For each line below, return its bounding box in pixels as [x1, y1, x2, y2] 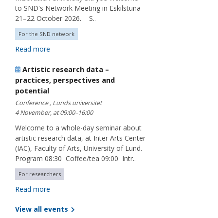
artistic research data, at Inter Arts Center [15, 133, 145, 143]
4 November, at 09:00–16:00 [15, 109, 93, 117]
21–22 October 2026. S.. [15, 14, 96, 23]
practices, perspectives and [15, 75, 115, 85]
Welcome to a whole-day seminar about [15, 123, 142, 133]
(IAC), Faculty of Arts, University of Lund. [15, 144, 146, 153]
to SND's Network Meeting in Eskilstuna [15, 3, 141, 13]
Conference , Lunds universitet [15, 99, 102, 108]
